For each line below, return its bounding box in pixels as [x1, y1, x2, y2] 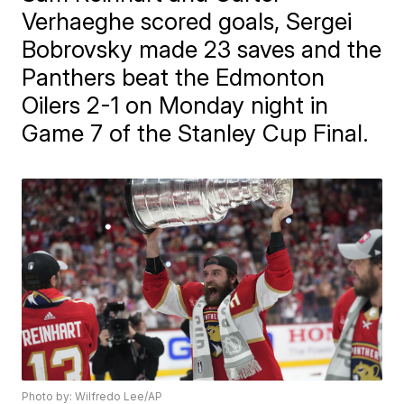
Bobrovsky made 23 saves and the [22, 35, 382, 63]
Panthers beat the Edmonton [22, 63, 326, 91]
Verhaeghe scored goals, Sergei [22, 7, 353, 35]
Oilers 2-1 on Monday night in [22, 91, 329, 119]
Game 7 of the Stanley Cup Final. [22, 119, 370, 147]
